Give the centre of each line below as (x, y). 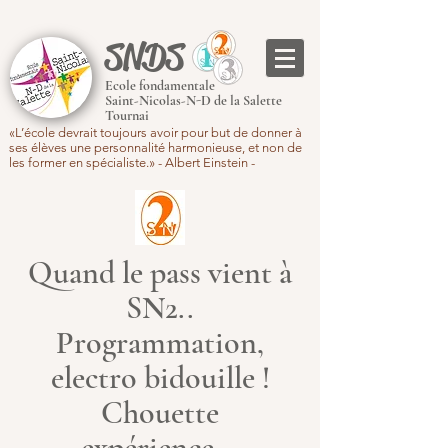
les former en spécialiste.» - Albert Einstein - (136, 162)
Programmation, (160, 342)
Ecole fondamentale (160, 85)
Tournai (127, 115)
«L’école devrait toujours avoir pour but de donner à (155, 132)
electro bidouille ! (160, 377)
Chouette (160, 412)
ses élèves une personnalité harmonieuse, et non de (155, 147)
